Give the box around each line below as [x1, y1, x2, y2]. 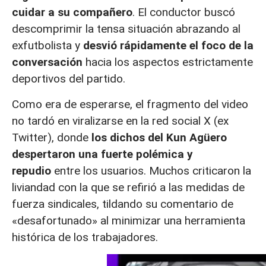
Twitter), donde [12, 130, 91, 144]
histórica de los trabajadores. [12, 230, 158, 244]
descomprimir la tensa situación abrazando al [12, 22, 240, 36]
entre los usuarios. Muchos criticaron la [51, 163, 251, 178]
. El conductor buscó [132, 5, 235, 20]
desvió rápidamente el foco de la [83, 39, 254, 53]
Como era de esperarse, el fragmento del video [12, 97, 248, 111]
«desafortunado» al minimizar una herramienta [12, 213, 245, 227]
